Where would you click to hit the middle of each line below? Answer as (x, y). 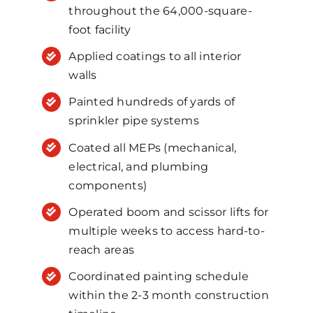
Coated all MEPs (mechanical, (153, 147)
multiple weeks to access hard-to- (167, 231)
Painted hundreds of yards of (152, 102)
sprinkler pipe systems (134, 121)
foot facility (100, 30)
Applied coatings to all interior (155, 57)
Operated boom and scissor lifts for (169, 212)
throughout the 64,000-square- (160, 11)
